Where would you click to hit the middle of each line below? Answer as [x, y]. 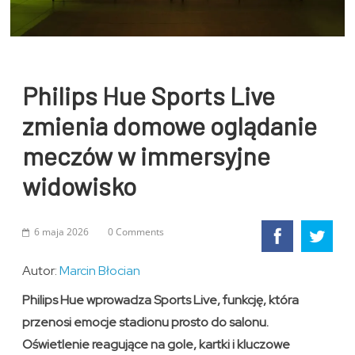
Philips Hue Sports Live [149, 95]
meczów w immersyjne [147, 156]
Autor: [41, 271]
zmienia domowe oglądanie [170, 126]
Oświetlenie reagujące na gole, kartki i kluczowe [157, 345]
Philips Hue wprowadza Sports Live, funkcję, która [161, 300]
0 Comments [136, 232]
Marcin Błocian [100, 271]
